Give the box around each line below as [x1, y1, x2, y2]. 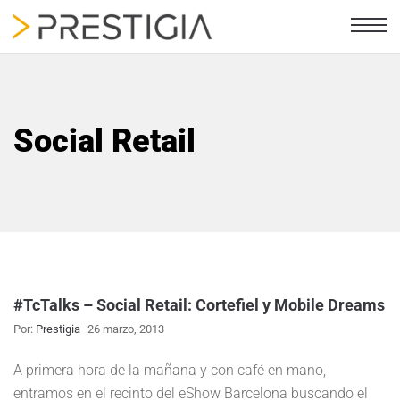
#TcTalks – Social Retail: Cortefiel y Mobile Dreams [13, 296, 385, 314]
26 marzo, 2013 [87, 321, 164, 336]
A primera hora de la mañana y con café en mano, [13, 361, 326, 379]
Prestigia [36, 321, 80, 336]
